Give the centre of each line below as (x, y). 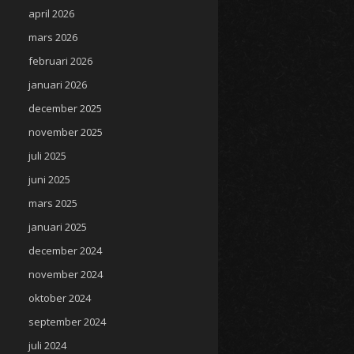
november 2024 (66, 274)
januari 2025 (58, 227)
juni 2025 (49, 179)
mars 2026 (53, 37)
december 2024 (65, 250)
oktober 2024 (60, 298)
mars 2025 (53, 203)
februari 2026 (60, 61)
